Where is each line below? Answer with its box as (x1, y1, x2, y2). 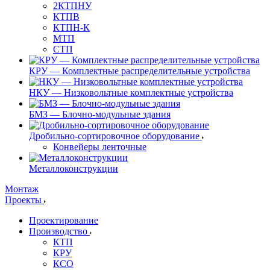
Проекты (5, 195, 44, 205)
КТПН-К (53, 22, 90, 33)
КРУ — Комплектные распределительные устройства (29, 66, 250, 76)
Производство (29, 226, 90, 236)
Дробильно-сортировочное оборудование (29, 131, 199, 141)
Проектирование (29, 215, 98, 225)
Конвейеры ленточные (53, 142, 146, 152)
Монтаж (5, 184, 39, 194)
